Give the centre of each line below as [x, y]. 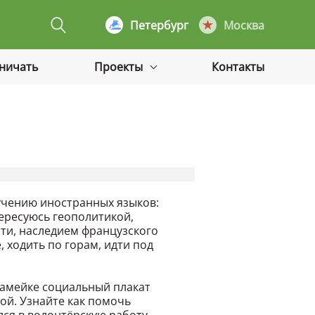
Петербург [159, 25]
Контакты [238, 67]
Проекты [120, 67]
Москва [244, 25]
